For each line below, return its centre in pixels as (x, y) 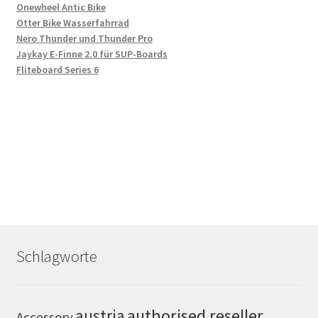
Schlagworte (56, 256)
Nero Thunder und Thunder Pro (84, 39)
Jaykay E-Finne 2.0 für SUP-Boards (92, 54)
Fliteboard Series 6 (57, 70)
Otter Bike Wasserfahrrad (72, 23)
